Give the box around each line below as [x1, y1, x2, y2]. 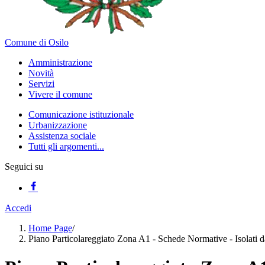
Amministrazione [28, 57, 92, 67]
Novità [28, 68, 54, 78]
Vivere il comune [28, 89, 92, 99]
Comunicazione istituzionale [28, 109, 134, 119]
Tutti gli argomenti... [28, 141, 104, 151]
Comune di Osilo [5, 37, 69, 47]
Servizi [28, 79, 54, 89]
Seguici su [5, 161, 43, 172]
